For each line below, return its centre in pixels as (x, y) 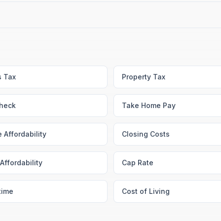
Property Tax (144, 77)
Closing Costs (146, 134)
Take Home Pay (149, 105)
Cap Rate (138, 163)
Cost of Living (146, 191)
